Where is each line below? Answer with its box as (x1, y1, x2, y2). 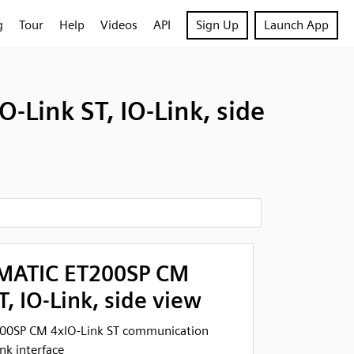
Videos (100, 17, 137, 32)
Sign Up (196, 17, 239, 32)
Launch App (264, 17, 329, 32)
